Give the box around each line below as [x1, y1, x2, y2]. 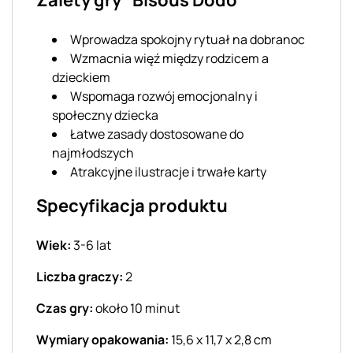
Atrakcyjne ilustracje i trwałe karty [70, 162, 266, 180]
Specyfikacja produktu [36, 193, 228, 217]
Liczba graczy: [36, 267, 123, 285]
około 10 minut [93, 299, 180, 317]
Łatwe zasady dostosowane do [70, 124, 243, 143]
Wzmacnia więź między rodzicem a [70, 49, 269, 67]
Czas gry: [36, 299, 93, 317]
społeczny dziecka [52, 106, 158, 124]
